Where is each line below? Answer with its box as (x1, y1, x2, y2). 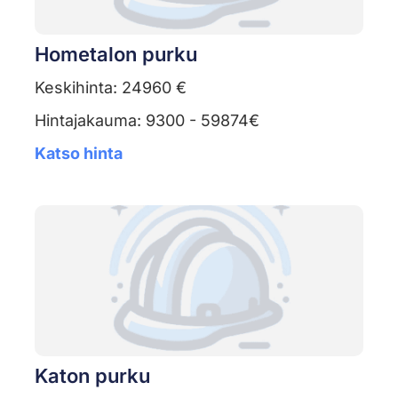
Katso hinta (34, 144, 123, 163)
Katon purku (34, 364, 150, 388)
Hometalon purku (34, 43, 197, 67)
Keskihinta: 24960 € (34, 78, 187, 98)
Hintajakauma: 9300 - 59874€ (34, 111, 259, 131)
